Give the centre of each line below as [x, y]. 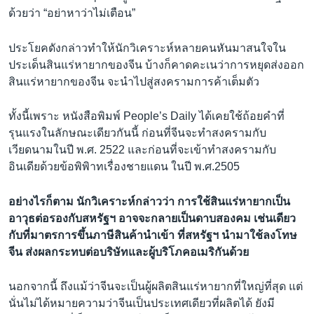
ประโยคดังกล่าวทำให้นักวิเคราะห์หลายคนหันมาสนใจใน [147, 48]
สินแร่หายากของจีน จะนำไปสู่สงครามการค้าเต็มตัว [134, 81]
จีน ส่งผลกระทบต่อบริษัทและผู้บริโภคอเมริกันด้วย [129, 252]
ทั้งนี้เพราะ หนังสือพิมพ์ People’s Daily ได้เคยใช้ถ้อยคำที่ [146, 116]
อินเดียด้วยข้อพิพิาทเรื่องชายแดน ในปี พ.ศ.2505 [124, 167]
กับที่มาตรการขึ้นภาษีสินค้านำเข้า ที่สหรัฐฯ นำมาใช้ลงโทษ [153, 235]
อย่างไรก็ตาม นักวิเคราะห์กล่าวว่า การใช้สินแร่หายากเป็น [149, 201]
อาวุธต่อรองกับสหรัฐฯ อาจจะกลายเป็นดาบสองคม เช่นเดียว [152, 218]
